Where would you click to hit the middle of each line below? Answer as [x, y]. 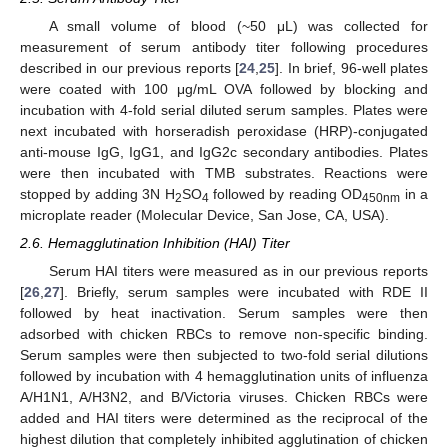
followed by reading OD [285, 193]
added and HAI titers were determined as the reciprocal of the [224, 418]
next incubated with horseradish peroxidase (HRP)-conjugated [224, 130]
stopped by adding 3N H [97, 193]
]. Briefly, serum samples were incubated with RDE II [244, 292]
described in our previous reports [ [130, 67]
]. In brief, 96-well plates [352, 67]
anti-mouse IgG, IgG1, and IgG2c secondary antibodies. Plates [224, 151]
